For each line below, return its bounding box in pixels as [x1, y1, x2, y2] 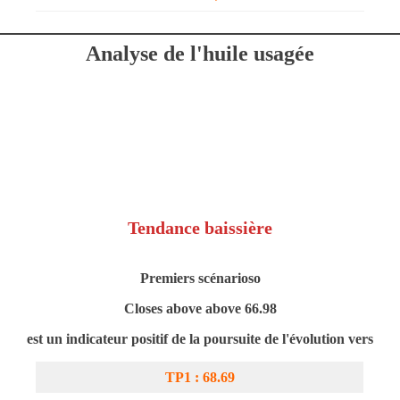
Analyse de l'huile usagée [86, 42, 314, 65]
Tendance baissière [128, 218, 272, 237]
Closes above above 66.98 [123, 301, 277, 316]
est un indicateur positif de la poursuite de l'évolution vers [27, 331, 373, 346]
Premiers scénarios [139, 271, 254, 286]
